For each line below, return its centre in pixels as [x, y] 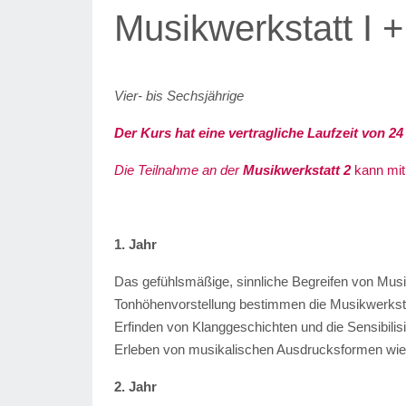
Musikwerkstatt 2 [295, 169]
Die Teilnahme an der [177, 169]
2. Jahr [135, 386]
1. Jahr [135, 244]
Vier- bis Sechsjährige [179, 95]
